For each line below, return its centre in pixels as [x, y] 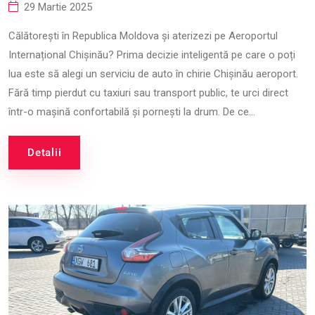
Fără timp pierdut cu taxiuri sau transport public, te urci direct [148, 93]
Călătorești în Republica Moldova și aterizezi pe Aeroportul [143, 36]
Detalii [45, 153]
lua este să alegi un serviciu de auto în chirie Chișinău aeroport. [153, 74]
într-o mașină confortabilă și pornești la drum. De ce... [132, 112]
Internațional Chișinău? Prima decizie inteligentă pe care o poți [152, 55]
